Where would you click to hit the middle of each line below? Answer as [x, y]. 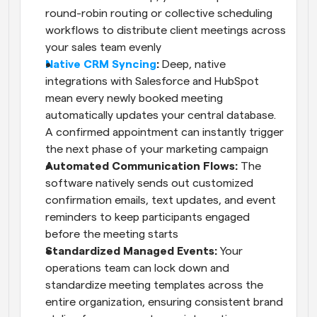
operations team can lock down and [137, 269]
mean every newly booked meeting [134, 99]
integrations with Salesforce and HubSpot [152, 82]
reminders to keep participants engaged [148, 218]
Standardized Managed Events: [133, 252]
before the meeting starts [112, 235]
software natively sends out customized [149, 184]
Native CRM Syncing [101, 65]
